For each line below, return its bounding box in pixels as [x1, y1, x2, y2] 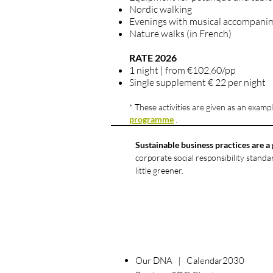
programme [129, 114, 174, 124]
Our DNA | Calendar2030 [135, 255, 244, 266]
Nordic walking [129, 3, 192, 15]
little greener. [135, 165, 183, 175]
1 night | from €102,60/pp [129, 64, 236, 76]
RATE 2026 [129, 52, 177, 63]
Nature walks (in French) [129, 27, 232, 40]
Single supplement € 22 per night [129, 76, 266, 88]
